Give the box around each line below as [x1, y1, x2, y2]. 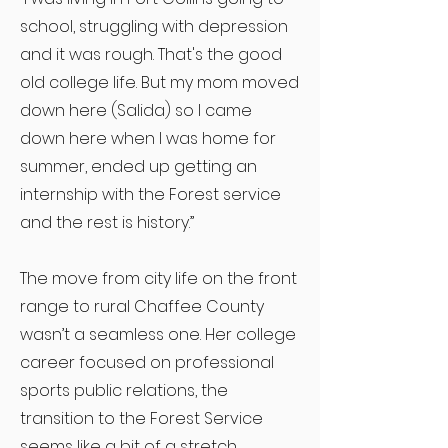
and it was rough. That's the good [20, 43, 282, 66]
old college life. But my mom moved [20, 71, 299, 94]
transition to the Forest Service [20, 407, 263, 430]
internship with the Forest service [20, 183, 281, 206]
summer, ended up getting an [20, 155, 257, 178]
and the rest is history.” [20, 211, 194, 234]
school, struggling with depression [20, 15, 288, 38]
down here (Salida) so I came [20, 99, 252, 122]
